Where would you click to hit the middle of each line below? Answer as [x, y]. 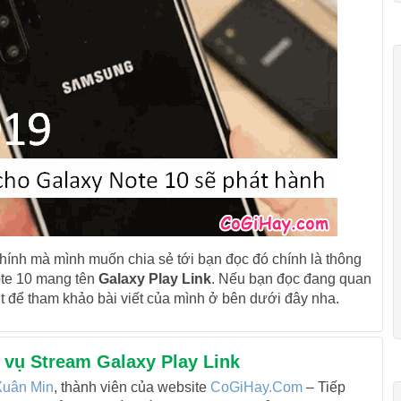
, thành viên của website [132, 387]
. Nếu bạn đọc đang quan [291, 279]
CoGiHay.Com [256, 387]
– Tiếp [324, 387]
